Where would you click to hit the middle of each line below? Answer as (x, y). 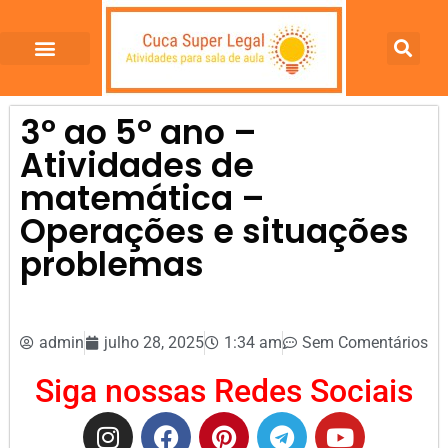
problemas (112, 264)
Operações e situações (214, 231)
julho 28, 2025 (154, 342)
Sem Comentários (365, 342)
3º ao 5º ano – (138, 132)
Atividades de (137, 165)
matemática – (142, 198)
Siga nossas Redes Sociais (224, 391)
